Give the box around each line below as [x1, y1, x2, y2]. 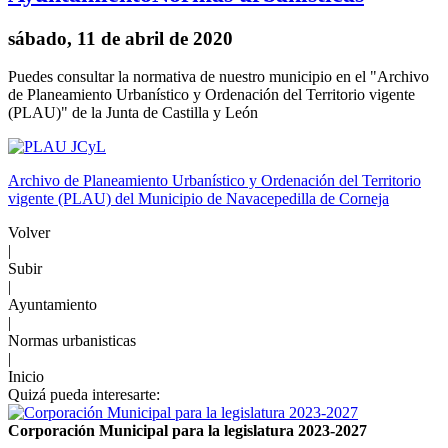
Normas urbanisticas [8, 332, 136, 350]
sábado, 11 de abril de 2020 [8, 27, 233, 49]
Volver [8, 224, 50, 242]
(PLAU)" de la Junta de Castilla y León [8, 104, 258, 122]
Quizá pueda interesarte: [8, 386, 160, 404]
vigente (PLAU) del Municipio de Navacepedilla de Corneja [8, 190, 389, 208]
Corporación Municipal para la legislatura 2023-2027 [8, 422, 367, 440]
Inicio [8, 368, 44, 386]
